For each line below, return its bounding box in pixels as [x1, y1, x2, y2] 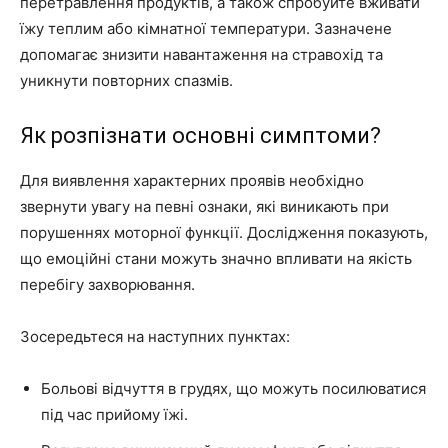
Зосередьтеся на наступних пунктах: [20, 327, 290, 347]
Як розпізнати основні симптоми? [20, 123, 381, 149]
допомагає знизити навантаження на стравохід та [20, 45, 383, 65]
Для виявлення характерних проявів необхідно [20, 171, 364, 191]
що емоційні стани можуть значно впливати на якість [20, 249, 412, 269]
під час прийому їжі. [41, 405, 188, 425]
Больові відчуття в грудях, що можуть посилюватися [41, 379, 426, 399]
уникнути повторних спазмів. [20, 71, 233, 91]
